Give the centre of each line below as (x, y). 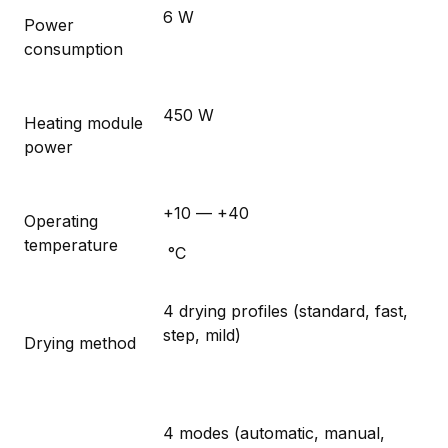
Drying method (80, 342)
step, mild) (202, 334)
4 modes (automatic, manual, (274, 432)
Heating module (83, 122)
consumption (73, 48)
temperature (71, 244)
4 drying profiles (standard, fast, (285, 310)
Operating (61, 220)
